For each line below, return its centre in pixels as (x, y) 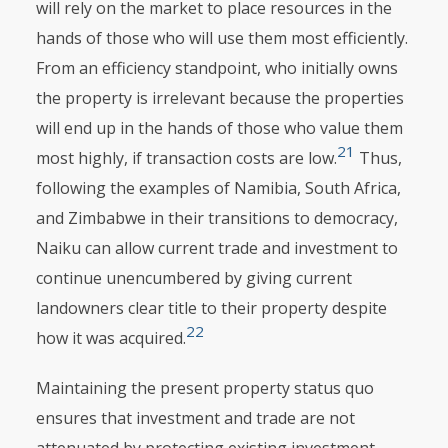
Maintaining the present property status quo (204, 388)
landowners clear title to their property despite (211, 308)
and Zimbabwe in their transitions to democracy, (216, 218)
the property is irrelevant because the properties (219, 98)
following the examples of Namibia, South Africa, (218, 188)
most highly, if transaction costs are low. (186, 158)
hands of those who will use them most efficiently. (223, 38)
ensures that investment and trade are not (195, 418)
